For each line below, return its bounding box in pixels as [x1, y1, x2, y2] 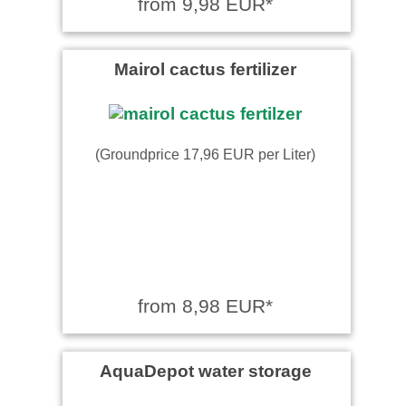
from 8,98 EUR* [138, 295, 273, 316]
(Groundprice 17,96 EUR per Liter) [95, 145, 315, 162]
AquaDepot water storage [99, 360, 312, 381]
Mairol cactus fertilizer [114, 58, 296, 79]
